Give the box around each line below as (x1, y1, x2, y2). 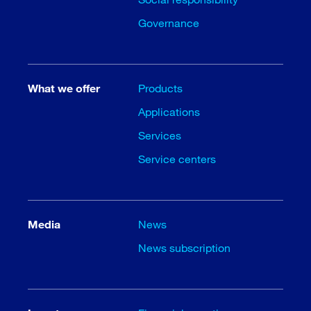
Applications (138, 105, 201, 119)
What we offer (28, 81, 100, 95)
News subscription (138, 241, 231, 255)
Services (138, 128, 182, 142)
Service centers (138, 152, 217, 166)
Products (138, 81, 183, 95)
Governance (138, 16, 200, 30)
